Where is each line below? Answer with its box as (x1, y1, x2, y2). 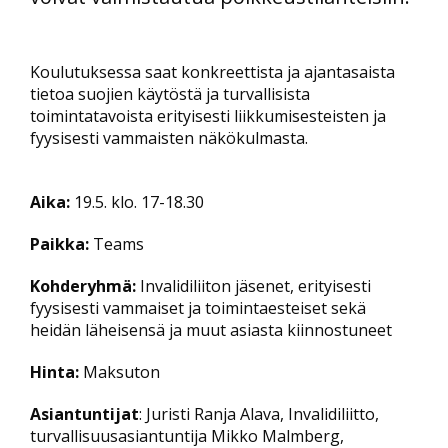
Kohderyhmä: (30, 275, 136, 297)
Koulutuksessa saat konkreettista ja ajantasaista (30, 61, 395, 83)
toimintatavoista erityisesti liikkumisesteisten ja (30, 105, 386, 127)
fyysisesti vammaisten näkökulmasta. (30, 127, 312, 149)
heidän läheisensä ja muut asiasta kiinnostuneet (30, 319, 396, 341)
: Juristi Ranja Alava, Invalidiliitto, (139, 403, 379, 425)
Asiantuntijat (30, 403, 139, 425)
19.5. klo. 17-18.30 (70, 191, 204, 213)
